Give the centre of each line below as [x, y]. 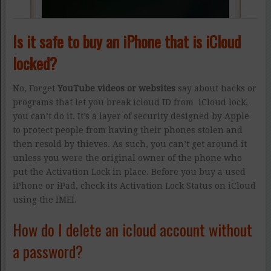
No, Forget [35, 89]
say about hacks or [216, 89]
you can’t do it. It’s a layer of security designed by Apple [131, 116]
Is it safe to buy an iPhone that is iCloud [126, 42]
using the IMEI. [44, 200]
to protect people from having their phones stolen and [127, 130]
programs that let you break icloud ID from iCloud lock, [130, 103]
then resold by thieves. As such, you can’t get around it [129, 144]
